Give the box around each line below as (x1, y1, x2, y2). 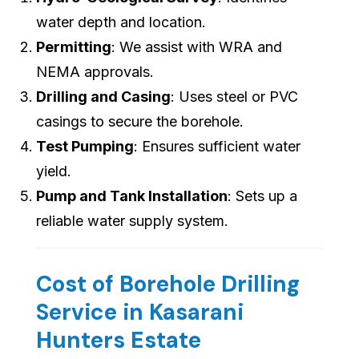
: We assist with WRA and (111, 38, 282, 56)
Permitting (36, 38, 111, 56)
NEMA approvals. (36, 63, 154, 81)
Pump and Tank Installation (36, 188, 228, 205)
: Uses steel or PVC (171, 88, 298, 106)
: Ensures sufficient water (134, 138, 301, 155)
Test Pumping (36, 138, 134, 155)
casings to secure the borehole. (36, 113, 244, 131)
